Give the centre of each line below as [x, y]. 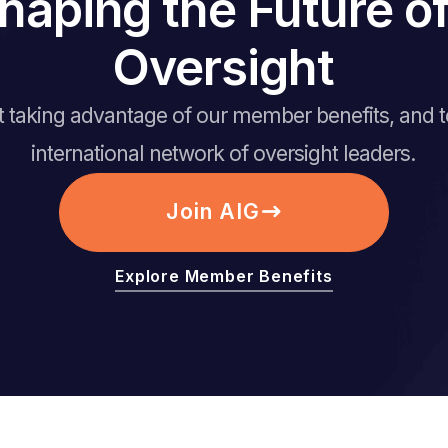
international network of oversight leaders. [224, 154]
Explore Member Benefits [224, 276]
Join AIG [213, 212]
